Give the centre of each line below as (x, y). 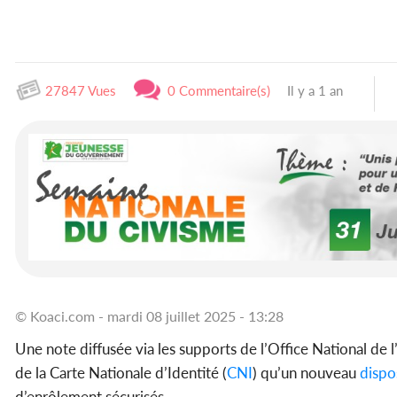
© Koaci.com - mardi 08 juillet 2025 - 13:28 (149, 315)
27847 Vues (79, 90)
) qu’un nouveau (306, 372)
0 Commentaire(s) (215, 90)
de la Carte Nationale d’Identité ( (121, 372)
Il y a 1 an (313, 90)
